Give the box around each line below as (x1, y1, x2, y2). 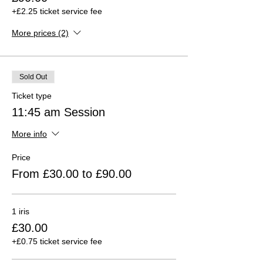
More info (12, 129, 47, 139)
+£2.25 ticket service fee (12, 6, 102, 16)
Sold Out (19, 72, 47, 81)
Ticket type (12, 90, 52, 100)
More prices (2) (12, 28, 69, 38)
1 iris (12, 206, 29, 216)
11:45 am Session (12, 105, 105, 119)
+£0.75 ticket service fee (12, 236, 102, 246)
